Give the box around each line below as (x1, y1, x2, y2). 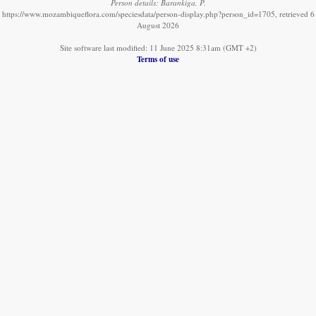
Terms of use (137, 52, 179, 65)
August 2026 (137, 19, 179, 30)
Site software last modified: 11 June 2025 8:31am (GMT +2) (59, 42, 257, 53)
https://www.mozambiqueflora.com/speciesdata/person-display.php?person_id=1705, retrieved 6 (1, 8, 315, 19)
